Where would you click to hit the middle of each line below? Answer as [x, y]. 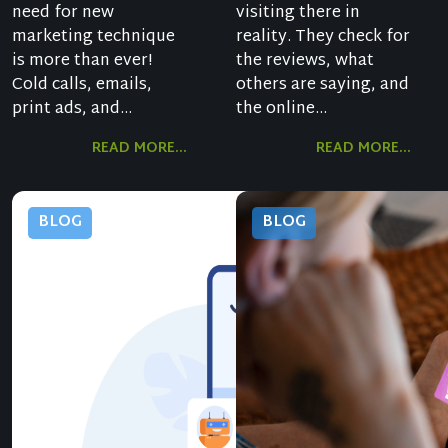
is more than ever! [82, 62]
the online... [281, 110]
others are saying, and [322, 86]
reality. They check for [323, 38]
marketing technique [93, 38]
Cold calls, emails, [82, 86]
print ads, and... [72, 110]
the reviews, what [305, 62]
